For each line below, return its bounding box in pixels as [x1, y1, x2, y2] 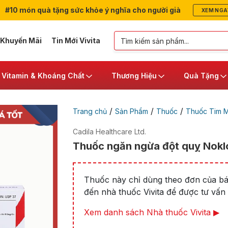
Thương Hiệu [111, 71, 157, 80]
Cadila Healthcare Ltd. [72, 127, 146, 136]
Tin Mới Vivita [51, 36, 100, 45]
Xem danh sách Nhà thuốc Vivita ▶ [83, 207, 219, 217]
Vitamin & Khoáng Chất [2, 71, 84, 80]
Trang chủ [72, 107, 107, 116]
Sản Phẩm [115, 107, 148, 116]
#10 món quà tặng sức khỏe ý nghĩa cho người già [3, 6, 181, 14]
